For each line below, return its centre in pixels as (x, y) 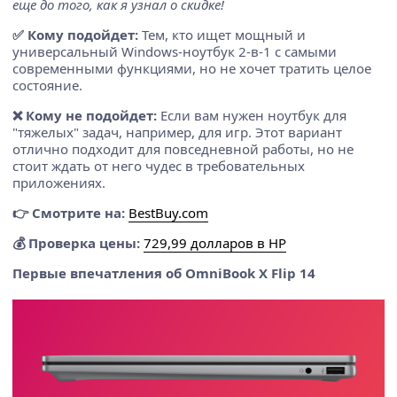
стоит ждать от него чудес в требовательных (159, 165)
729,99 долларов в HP (215, 242)
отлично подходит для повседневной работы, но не (183, 148)
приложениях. (59, 182)
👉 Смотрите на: (69, 212)
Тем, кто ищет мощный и (222, 34)
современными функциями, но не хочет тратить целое (192, 68)
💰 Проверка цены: (76, 242)
